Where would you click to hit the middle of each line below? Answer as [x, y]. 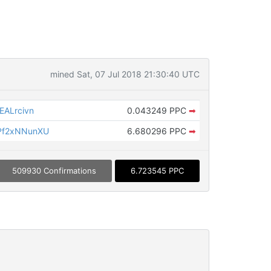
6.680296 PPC [158, 131]
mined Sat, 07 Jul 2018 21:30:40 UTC [125, 74]
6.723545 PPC [157, 171]
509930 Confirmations [54, 171]
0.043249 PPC [158, 110]
